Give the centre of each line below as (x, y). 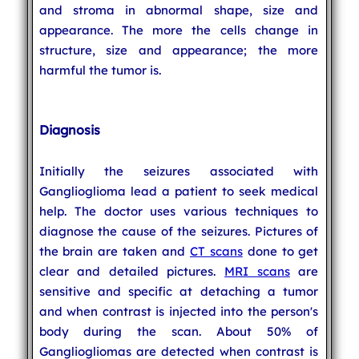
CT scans (216, 251)
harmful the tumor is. (100, 70)
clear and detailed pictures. (132, 271)
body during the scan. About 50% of (179, 331)
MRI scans (257, 271)
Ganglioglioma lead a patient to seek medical (179, 191)
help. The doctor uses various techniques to (179, 211)
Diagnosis (69, 129)
